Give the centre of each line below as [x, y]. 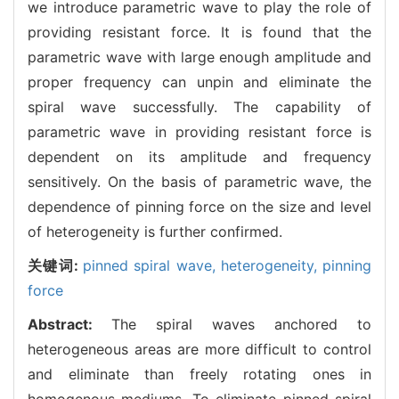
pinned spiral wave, [152, 265]
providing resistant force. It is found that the [199, 32]
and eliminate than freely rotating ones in [199, 374]
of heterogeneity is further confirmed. [155, 231]
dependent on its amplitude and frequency [199, 156]
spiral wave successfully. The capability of [199, 106]
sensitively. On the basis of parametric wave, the [199, 181]
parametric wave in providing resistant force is [199, 131]
